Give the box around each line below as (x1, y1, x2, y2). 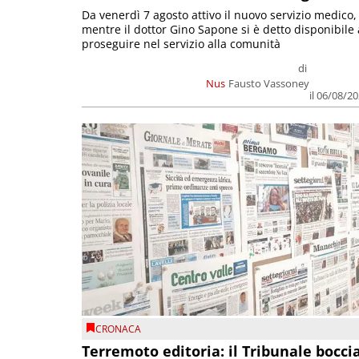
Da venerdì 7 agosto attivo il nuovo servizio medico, (82, 7, 357, 23)
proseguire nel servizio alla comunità (82, 36, 280, 52)
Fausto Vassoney (228, 76, 310, 91)
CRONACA (95, 321, 141, 336)
